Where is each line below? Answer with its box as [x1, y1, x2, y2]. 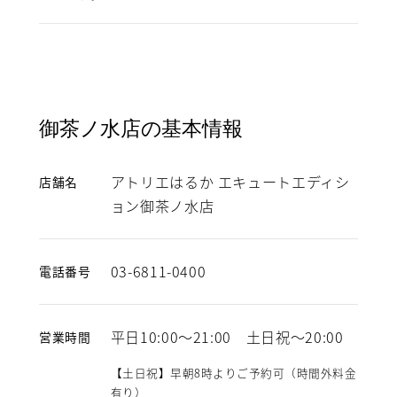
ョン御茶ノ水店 [110, 194, 214, 216]
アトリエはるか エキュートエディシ [110, 170, 350, 192]
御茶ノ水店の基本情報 [39, 115, 243, 142]
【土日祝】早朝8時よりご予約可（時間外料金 [110, 363, 357, 381]
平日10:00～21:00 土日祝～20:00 [110, 325, 344, 347]
